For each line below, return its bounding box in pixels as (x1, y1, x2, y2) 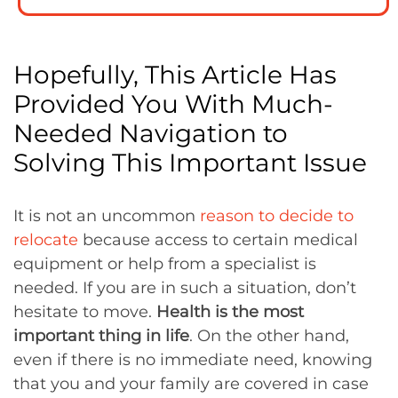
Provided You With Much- (13, 89, 333, 120)
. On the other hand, (189, 326, 349, 346)
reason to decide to (200, 206, 354, 227)
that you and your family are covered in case (13, 374, 369, 394)
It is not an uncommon (13, 206, 200, 227)
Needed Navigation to (13, 118, 288, 149)
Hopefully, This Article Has (13, 60, 337, 91)
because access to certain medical (78, 230, 358, 251)
